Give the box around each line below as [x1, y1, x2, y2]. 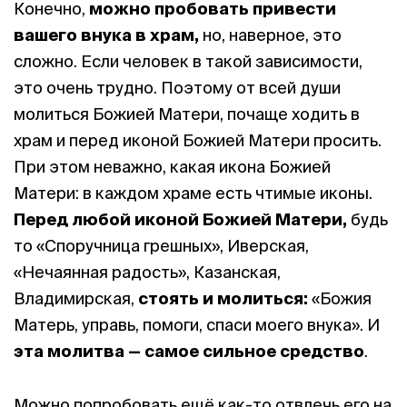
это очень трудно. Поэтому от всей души [14, 78, 341, 97]
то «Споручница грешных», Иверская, [14, 236, 309, 255]
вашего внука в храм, [14, 25, 203, 45]
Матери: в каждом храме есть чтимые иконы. [14, 184, 372, 203]
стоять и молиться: [138, 289, 312, 308]
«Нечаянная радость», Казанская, [14, 263, 281, 282]
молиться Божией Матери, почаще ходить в [14, 104, 360, 124]
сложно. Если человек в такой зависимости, [14, 52, 362, 71]
